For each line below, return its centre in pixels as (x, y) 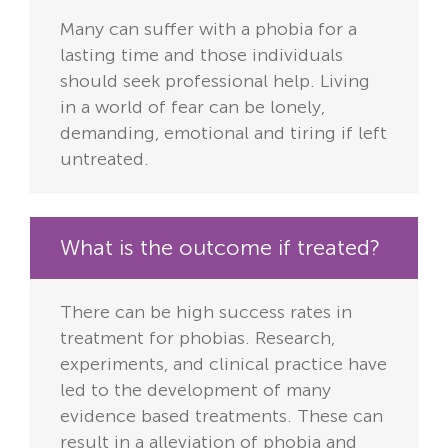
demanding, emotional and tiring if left (223, 133)
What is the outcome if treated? (220, 248)
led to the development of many (195, 390)
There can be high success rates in (206, 312)
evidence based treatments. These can (221, 416)
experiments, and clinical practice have (223, 364)
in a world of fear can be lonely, (192, 107)
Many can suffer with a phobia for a (208, 29)
